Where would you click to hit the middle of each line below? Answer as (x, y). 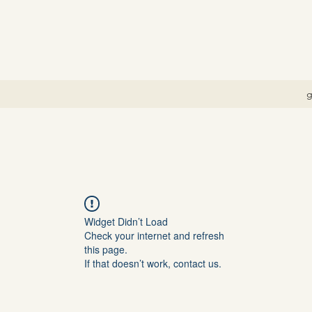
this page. (106, 249)
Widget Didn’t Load (126, 221)
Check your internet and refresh (154, 235)
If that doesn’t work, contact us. (153, 263)
